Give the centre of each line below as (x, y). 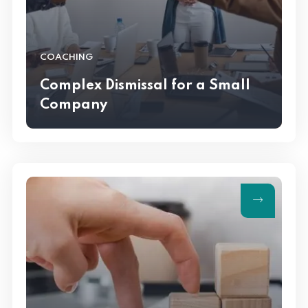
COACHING (66, 57)
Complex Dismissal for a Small (145, 86)
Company (74, 105)
